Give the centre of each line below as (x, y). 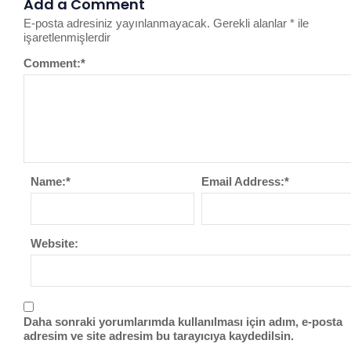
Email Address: (243, 181)
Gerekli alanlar (251, 23)
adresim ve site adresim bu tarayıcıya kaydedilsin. (159, 336)
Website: (54, 243)
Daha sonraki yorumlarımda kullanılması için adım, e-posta (183, 322)
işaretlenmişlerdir (67, 37)
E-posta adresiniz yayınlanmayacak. (117, 23)
